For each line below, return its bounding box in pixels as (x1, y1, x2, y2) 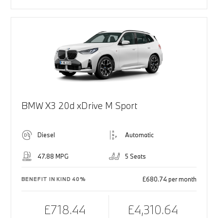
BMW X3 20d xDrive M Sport (21, 100, 137, 112)
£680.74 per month (143, 175, 197, 183)
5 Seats (125, 152, 146, 161)
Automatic (125, 131, 154, 139)
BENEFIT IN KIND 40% (21, 176, 86, 183)
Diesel (37, 131, 55, 139)
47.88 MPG (37, 152, 69, 161)
